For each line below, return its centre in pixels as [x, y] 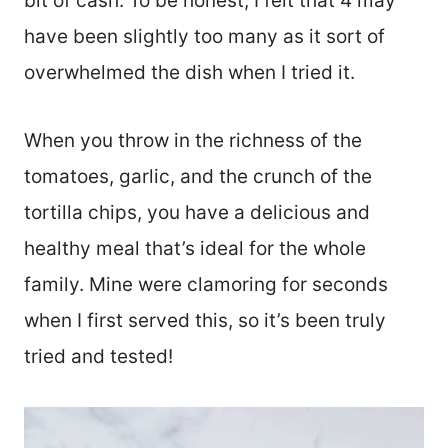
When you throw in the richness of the [193, 140]
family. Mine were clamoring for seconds [206, 284]
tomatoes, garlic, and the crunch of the [198, 176]
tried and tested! [98, 356]
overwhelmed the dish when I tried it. [189, 72]
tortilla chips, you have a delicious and [197, 212]
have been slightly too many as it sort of [204, 36]
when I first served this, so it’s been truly [205, 320]
